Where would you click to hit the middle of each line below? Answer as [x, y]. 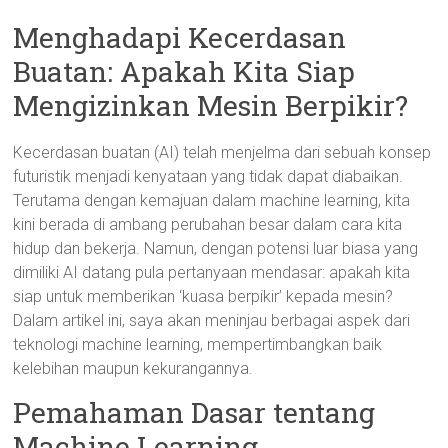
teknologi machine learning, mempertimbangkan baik [198, 344]
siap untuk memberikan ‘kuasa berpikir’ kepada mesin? [203, 296]
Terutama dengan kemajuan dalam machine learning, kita [212, 200]
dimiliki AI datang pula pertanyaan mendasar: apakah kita [212, 272]
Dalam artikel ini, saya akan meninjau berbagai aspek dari [212, 320]
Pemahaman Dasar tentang [194, 412]
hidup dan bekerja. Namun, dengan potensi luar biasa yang [216, 248]
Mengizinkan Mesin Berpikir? [211, 105]
